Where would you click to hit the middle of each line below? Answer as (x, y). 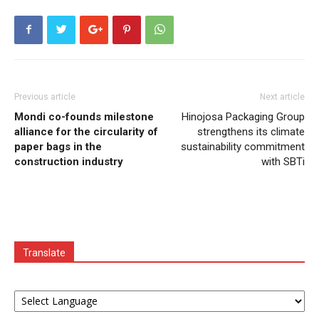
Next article (282, 96)
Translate (44, 252)
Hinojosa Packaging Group (243, 116)
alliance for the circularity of (86, 131)
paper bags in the (58, 146)
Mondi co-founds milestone (84, 116)
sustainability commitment (243, 146)
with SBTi (283, 161)
